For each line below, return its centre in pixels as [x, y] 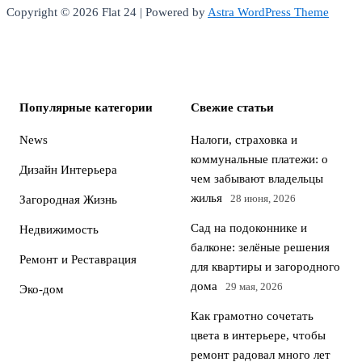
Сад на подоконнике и [249, 228]
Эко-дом [42, 289]
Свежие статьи [232, 107]
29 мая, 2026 [254, 286]
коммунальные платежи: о [259, 159]
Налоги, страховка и [244, 140]
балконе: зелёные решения [260, 247]
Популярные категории [86, 107]
